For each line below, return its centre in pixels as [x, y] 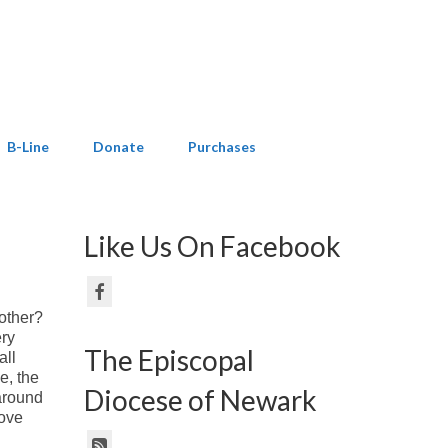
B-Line [28, 146]
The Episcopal [168, 359]
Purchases [222, 146]
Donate [118, 146]
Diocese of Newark [200, 399]
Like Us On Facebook [212, 245]
